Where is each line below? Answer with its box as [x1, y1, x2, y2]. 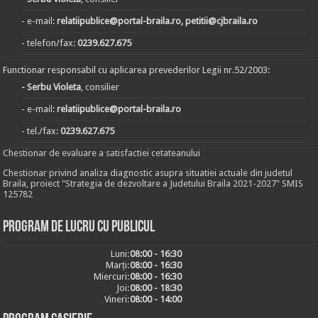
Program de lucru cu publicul [3, 219, 155, 236]
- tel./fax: [21, 126, 61, 136]
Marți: [106, 260, 130, 270]
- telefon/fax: [21, 38, 78, 48]
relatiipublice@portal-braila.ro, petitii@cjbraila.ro [57, 16, 258, 26]
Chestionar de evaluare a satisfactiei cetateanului [3, 148, 201, 158]
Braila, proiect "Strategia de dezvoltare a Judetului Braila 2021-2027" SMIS [3, 178, 304, 189]
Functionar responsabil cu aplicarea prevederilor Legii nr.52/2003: [3, 65, 270, 75]
